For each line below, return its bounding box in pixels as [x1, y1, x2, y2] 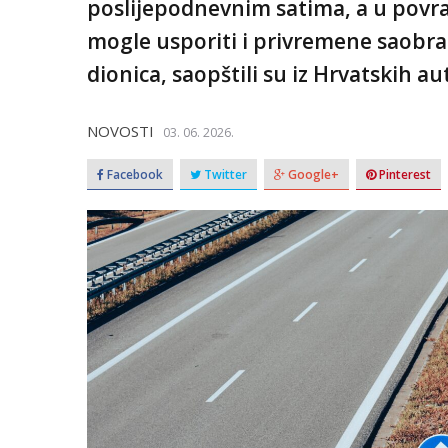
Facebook [104, 166, 163, 183]
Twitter [201, 166, 247, 183]
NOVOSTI [87, 121, 154, 141]
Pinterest [376, 166, 431, 183]
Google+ [285, 166, 339, 183]
